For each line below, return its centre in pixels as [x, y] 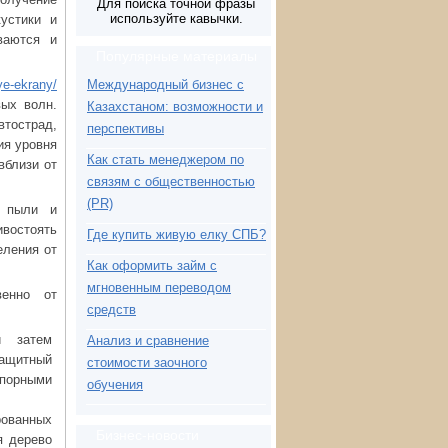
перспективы [125, 128]
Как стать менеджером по [165, 159]
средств [111, 309]
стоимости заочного [147, 362]
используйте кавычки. [176, 18]
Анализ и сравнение [148, 340]
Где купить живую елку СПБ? [176, 234]
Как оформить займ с [152, 265]
